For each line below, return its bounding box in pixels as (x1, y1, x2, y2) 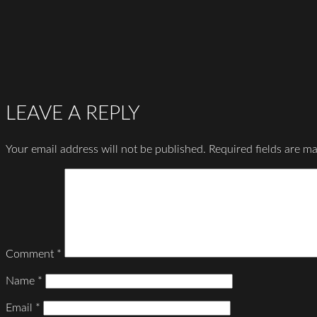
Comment (6, 248, 57, 260)
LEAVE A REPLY (6, 103, 140, 123)
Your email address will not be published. (6, 143, 206, 155)
